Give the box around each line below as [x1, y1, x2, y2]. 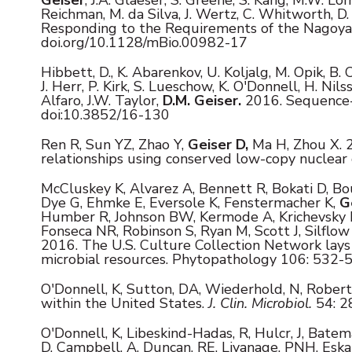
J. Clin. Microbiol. [208, 293, 316, 313]
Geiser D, [188, 134, 248, 154]
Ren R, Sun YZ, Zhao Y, [41, 134, 188, 154]
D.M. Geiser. [163, 90, 241, 110]
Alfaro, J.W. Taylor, [41, 90, 163, 110]
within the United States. [41, 293, 208, 313]
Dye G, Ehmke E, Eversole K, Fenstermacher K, [41, 192, 339, 212]
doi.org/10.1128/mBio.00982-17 [41, 32, 247, 52]
